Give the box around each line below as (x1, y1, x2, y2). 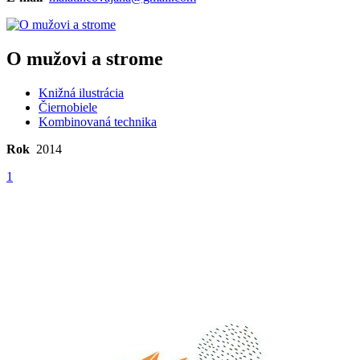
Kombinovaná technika (39, 115, 157, 129)
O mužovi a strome (6, 48, 163, 70)
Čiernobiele (39, 100, 97, 115)
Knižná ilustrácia (39, 86, 124, 100)
